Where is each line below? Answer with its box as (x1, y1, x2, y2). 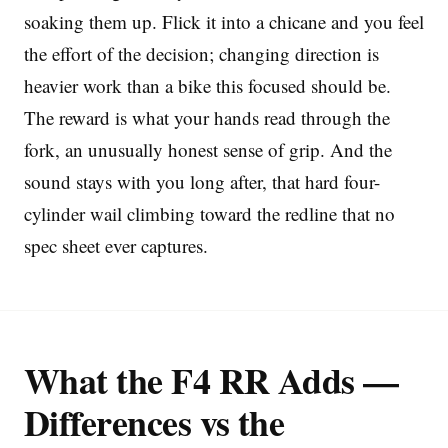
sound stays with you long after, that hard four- (24, 168, 380, 194)
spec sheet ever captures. (24, 232, 208, 258)
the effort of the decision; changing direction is (24, 40, 379, 66)
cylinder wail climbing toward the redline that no (24, 200, 395, 226)
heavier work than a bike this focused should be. (24, 72, 391, 98)
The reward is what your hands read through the (24, 104, 390, 130)
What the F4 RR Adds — (24, 353, 399, 406)
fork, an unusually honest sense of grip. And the (24, 136, 392, 162)
